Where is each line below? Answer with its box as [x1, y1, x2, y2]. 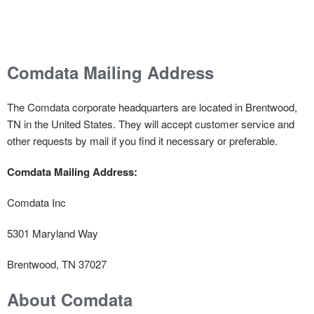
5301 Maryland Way [7, 225, 101, 240]
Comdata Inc [7, 194, 66, 210]
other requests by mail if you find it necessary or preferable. [7, 132, 278, 148]
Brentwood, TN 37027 [7, 256, 107, 271]
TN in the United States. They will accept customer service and [7, 116, 294, 131]
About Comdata [7, 287, 132, 311]
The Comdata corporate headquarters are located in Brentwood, [7, 99, 297, 114]
